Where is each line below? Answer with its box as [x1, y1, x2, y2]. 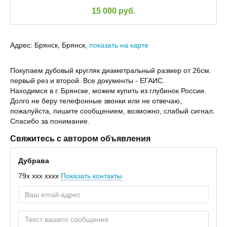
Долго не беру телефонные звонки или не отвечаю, [10, 97, 182, 105]
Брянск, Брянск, [34, 41, 89, 49]
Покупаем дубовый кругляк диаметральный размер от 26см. [10, 66, 211, 74]
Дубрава [18, 157, 49, 165]
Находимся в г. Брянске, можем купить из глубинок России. [10, 87, 206, 95]
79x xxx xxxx [18, 172, 59, 180]
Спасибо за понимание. [10, 117, 90, 125]
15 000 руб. [92, 7, 135, 15]
